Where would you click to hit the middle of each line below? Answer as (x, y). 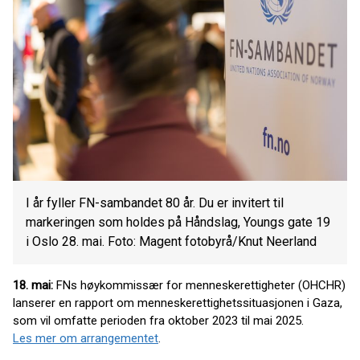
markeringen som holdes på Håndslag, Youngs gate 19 (178, 222)
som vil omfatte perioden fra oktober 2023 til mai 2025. (158, 320)
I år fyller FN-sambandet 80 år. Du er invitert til (155, 202)
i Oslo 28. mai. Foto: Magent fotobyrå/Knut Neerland (171, 241)
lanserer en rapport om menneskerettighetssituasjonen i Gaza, (178, 303)
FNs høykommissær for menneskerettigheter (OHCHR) (201, 285)
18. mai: (35, 285)
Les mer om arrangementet (86, 338)
